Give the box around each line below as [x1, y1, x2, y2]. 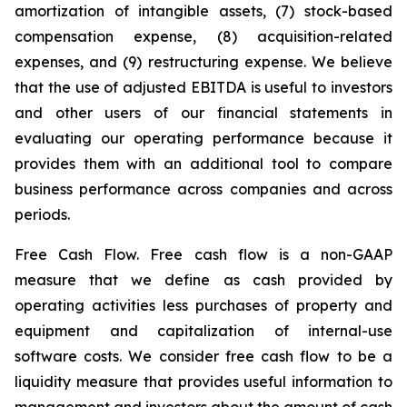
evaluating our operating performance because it [15, 129, 392, 147]
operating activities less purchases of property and [15, 296, 392, 314]
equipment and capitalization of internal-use [15, 322, 392, 340]
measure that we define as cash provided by [15, 271, 392, 289]
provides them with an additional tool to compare [15, 154, 392, 173]
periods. [15, 205, 70, 223]
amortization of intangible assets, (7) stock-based [15, 2, 392, 20]
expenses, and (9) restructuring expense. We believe [15, 53, 392, 71]
